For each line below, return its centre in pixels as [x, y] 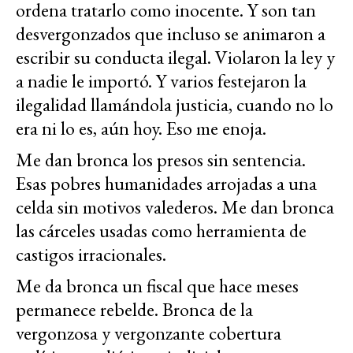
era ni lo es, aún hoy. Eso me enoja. [141, 128]
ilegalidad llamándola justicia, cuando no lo [175, 104]
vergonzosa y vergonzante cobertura [149, 333]
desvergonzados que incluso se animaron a [171, 33]
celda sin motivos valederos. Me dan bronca [175, 206]
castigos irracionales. [91, 254]
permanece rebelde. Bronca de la [134, 309]
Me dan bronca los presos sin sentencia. [161, 159]
